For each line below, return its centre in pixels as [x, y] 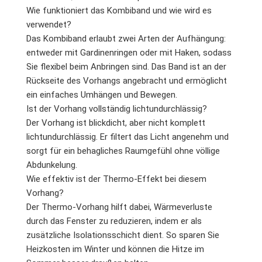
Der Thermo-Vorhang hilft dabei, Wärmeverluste [119, 207]
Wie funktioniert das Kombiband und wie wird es [119, 11]
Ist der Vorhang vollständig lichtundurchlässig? [117, 109]
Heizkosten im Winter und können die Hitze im [115, 249]
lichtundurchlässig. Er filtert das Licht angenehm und [127, 137]
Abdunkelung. [52, 165]
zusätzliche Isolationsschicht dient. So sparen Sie [123, 235]
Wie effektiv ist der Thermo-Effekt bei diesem [116, 179]
